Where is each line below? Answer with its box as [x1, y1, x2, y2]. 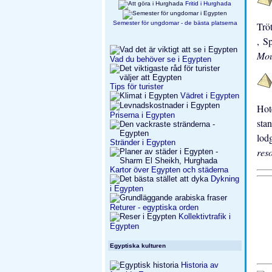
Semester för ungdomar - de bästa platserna [112, 19, 237, 26]
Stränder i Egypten [110, 137, 175, 147]
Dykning [211, 174, 239, 183]
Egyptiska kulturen [110, 242, 166, 249]
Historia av [178, 260, 219, 270]
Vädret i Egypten [178, 90, 239, 100]
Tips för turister [110, 81, 163, 91]
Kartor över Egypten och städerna [110, 165, 228, 174]
